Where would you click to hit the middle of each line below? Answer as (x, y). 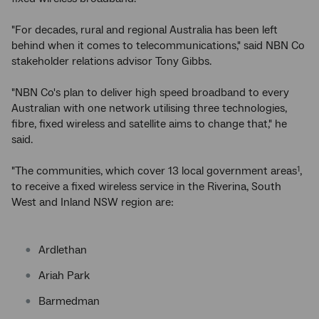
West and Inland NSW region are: (93, 202)
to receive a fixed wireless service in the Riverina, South (146, 187)
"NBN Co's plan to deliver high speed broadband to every (150, 93)
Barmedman (69, 301)
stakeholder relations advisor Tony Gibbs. (111, 61)
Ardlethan (63, 250)
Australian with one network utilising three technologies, (149, 108)
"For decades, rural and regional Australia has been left (145, 30)
